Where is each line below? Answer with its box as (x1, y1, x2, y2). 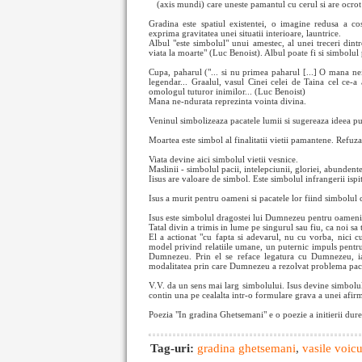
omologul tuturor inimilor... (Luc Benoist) (149, 86, 305, 96)
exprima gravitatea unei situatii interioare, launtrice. (149, 28, 341, 38)
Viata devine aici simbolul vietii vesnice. (149, 154, 298, 164)
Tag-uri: (150, 342, 197, 355)
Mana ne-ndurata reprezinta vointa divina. (149, 96, 306, 106)
